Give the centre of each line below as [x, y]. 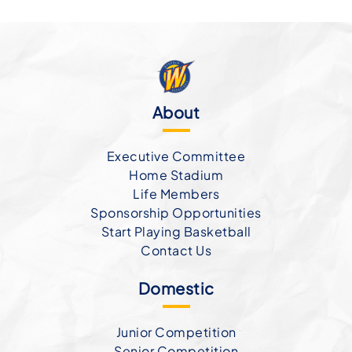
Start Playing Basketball [176, 232]
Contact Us [176, 251]
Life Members [176, 194]
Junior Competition [176, 332]
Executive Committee [176, 156]
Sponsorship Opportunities [176, 213]
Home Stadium [176, 175]
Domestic [176, 288]
